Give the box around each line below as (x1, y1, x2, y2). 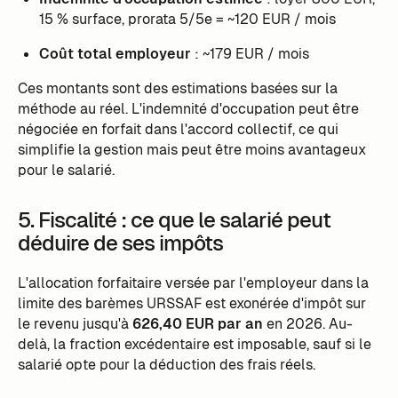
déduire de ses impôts (17, 228, 223, 257)
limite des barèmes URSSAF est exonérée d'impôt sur (17, 293, 366, 313)
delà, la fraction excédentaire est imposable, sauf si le (17, 334, 371, 354)
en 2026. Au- (262, 314, 353, 333)
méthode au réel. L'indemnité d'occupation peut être (17, 99, 359, 119)
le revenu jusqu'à (17, 314, 132, 333)
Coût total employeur (38, 44, 191, 64)
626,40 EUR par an (131, 314, 263, 333)
